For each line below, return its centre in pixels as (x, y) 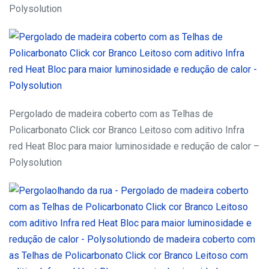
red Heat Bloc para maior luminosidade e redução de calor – (134, 147)
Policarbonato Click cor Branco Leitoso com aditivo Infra (127, 130)
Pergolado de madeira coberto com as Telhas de (111, 114)
